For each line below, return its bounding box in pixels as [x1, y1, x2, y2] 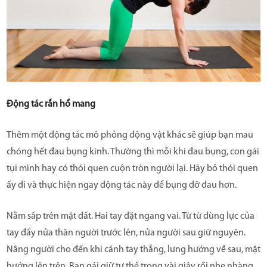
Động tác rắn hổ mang [7, 100, 95, 110]
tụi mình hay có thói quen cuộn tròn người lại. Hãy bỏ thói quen [7, 164, 258, 174]
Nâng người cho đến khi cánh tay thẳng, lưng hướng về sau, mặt [7, 245, 260, 255]
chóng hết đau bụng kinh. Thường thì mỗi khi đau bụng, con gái [7, 147, 259, 157]
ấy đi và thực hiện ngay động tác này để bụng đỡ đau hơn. [7, 181, 237, 191]
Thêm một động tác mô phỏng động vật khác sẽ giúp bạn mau [7, 131, 253, 141]
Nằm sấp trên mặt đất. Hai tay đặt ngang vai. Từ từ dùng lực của [7, 212, 254, 222]
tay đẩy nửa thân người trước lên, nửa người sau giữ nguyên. [7, 228, 246, 238]
